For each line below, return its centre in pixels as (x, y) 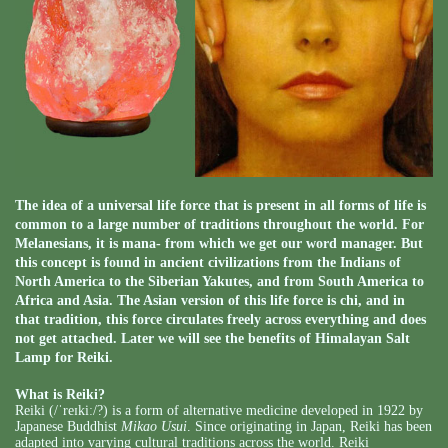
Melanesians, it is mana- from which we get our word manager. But (219, 244)
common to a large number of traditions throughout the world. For (219, 225)
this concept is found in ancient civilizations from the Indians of (208, 263)
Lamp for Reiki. (64, 358)
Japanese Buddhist (66, 427)
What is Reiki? (60, 395)
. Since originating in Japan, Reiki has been (309, 427)
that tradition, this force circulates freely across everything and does (220, 320)
